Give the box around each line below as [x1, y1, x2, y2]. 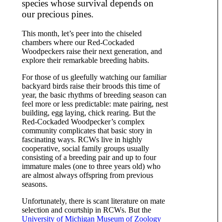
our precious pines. [22, 9, 94, 20]
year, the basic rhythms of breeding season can [22, 90, 166, 99]
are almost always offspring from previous [22, 170, 153, 179]
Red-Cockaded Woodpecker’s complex [22, 117, 145, 126]
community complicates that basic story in [22, 126, 152, 135]
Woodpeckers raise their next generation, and [22, 47, 162, 55]
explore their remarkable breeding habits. [22, 55, 151, 64]
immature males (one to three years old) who [22, 162, 161, 170]
